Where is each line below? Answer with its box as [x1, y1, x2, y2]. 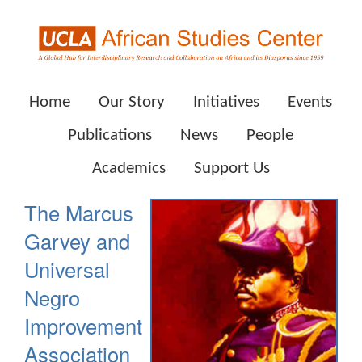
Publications [68, 126, 153, 144]
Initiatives [193, 93, 260, 111]
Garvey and [24, 225, 130, 255]
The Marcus [24, 197, 133, 227]
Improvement [24, 310, 142, 340]
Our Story [99, 93, 166, 111]
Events [288, 93, 333, 111]
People [246, 126, 294, 144]
